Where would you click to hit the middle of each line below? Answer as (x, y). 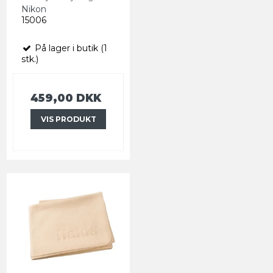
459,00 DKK (66, 98)
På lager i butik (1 (70, 48)
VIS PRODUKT (68, 119)
